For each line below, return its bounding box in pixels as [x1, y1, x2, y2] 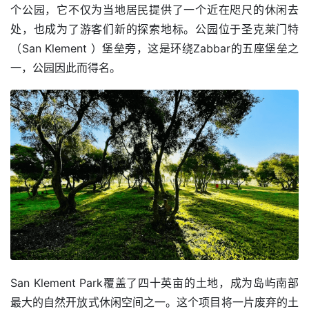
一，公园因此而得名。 [10, 60, 121, 74]
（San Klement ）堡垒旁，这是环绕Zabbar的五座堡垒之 [10, 41, 299, 55]
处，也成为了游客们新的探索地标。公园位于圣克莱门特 [10, 21, 299, 36]
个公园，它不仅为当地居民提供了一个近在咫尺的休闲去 [10, 2, 299, 17]
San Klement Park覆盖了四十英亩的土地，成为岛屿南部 [10, 275, 299, 290]
